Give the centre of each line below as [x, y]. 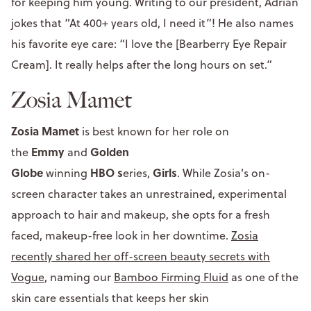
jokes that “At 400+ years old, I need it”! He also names [152, 23]
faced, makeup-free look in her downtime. [121, 235]
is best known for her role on [155, 131]
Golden [110, 151]
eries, [138, 173]
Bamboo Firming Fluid [171, 277]
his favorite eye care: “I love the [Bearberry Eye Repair [149, 43]
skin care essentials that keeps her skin [110, 297]
